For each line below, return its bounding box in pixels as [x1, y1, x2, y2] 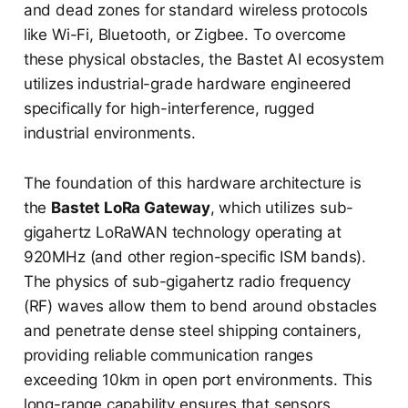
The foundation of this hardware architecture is [23, 174, 362, 193]
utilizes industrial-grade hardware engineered [23, 75, 352, 94]
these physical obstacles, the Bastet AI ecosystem [23, 50, 384, 69]
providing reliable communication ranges [23, 346, 314, 365]
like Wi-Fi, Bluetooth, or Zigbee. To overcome [23, 25, 347, 45]
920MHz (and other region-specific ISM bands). [23, 248, 367, 267]
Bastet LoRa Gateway [51, 199, 210, 218]
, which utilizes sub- [209, 199, 354, 218]
